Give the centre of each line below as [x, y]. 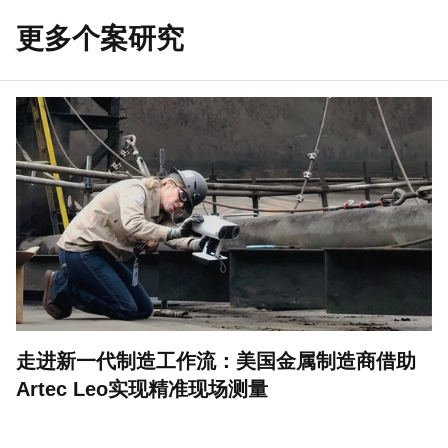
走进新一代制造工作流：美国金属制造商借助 [216, 361]
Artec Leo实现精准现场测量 [142, 389]
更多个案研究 [100, 38]
